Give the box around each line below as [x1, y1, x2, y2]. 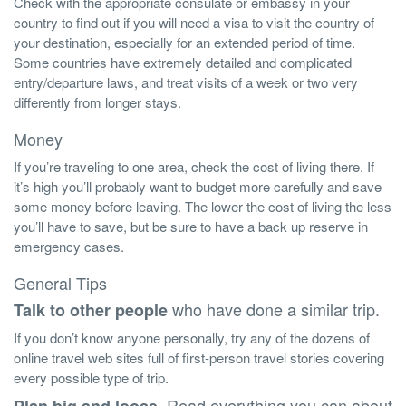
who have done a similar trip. [168, 297, 380, 322]
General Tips [14, 271, 107, 295]
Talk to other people [14, 298, 168, 323]
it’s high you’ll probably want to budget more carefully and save [14, 177, 382, 197]
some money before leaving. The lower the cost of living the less [14, 197, 391, 217]
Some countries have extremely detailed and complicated [14, 53, 352, 72]
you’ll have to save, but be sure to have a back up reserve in [14, 217, 368, 237]
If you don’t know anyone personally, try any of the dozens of [14, 328, 370, 348]
